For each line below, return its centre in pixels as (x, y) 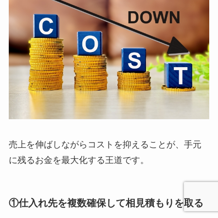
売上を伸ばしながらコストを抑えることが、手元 (105, 144)
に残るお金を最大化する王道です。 (79, 160)
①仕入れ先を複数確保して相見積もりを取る (106, 203)
